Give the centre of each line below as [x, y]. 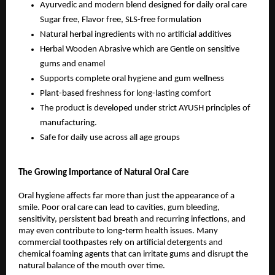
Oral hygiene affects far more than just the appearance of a [126, 196]
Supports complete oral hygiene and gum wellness [132, 79]
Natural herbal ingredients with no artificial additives [136, 35]
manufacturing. [68, 123]
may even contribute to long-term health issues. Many [118, 231]
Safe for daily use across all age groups [110, 138]
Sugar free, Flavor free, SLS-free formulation [121, 20]
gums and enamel [72, 64]
